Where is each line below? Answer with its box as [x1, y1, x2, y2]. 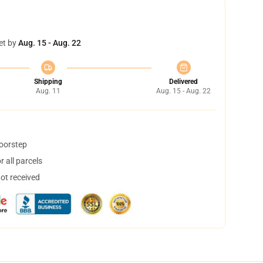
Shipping [33, 77, 62, 86]
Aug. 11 [35, 87, 60, 95]
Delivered [169, 77, 198, 86]
